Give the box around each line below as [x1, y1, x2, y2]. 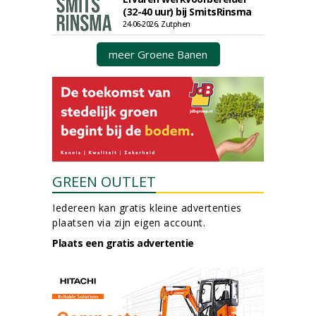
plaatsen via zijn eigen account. [52, 216, 205, 229]
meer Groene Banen [109, 47, 207, 61]
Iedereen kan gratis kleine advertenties [52, 201, 242, 214]
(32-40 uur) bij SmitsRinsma [123, 5, 252, 18]
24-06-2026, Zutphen [123, 19, 190, 29]
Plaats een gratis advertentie [52, 236, 194, 250]
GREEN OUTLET [52, 172, 156, 191]
